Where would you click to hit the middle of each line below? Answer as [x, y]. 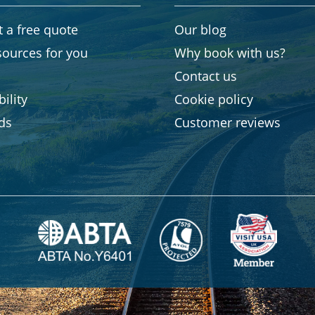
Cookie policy [214, 99]
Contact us [206, 76]
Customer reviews [227, 122]
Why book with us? [230, 53]
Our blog [200, 30]
